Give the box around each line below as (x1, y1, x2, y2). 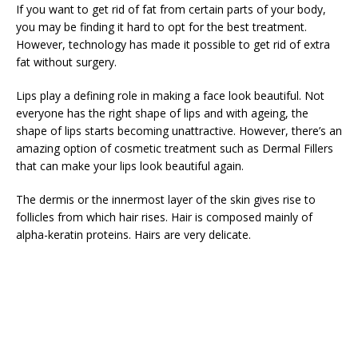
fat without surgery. (16, 54, 117, 70)
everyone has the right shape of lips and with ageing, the (16, 105, 308, 121)
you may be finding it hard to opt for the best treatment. (16, 19, 307, 34)
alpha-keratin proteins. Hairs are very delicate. (16, 227, 251, 242)
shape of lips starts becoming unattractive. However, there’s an (16, 123, 342, 138)
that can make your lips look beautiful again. (16, 158, 244, 173)
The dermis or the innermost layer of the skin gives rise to (16, 192, 316, 207)
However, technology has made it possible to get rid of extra (16, 37, 330, 52)
